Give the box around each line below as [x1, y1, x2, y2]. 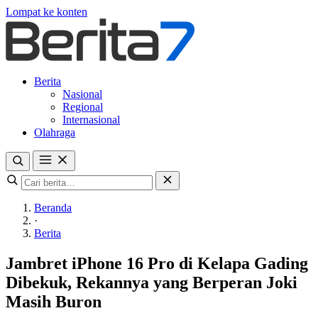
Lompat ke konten [6, 6, 87, 18]
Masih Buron [6, 292, 102, 311]
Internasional [62, 114, 120, 126]
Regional [62, 101, 103, 113]
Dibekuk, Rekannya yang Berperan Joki [6, 273, 297, 292]
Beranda [34, 202, 72, 214]
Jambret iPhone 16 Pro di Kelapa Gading [6, 253, 308, 273]
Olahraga [34, 126, 75, 138]
